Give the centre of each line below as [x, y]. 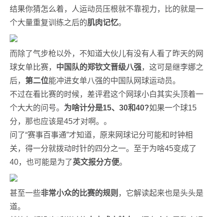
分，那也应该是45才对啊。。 [61, 121]
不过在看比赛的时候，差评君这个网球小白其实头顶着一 [107, 94]
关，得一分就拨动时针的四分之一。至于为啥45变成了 [103, 148]
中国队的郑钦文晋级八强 [99, 67]
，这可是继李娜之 [172, 67]
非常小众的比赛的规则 [79, 193]
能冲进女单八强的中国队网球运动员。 [114, 81]
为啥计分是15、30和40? [107, 108]
